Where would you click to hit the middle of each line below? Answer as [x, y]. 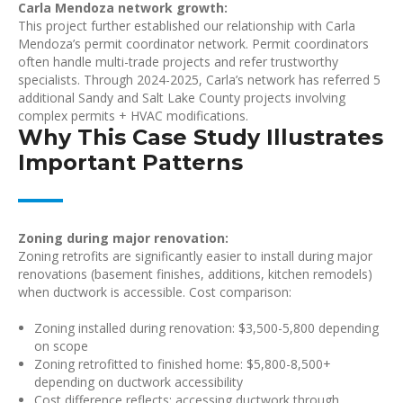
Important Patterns [130, 162]
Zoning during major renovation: [123, 238]
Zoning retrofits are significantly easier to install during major [195, 256]
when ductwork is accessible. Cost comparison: [155, 292]
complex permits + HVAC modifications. [133, 116]
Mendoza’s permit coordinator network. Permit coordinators [193, 44]
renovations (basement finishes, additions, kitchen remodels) [195, 274]
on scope [61, 346]
